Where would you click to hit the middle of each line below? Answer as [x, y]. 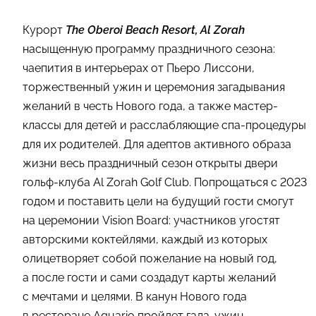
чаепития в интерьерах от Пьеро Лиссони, [139, 68]
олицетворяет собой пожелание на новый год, [150, 258]
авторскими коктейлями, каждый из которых [145, 239]
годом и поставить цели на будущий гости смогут [158, 201]
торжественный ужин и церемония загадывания [154, 87]
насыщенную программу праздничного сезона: [149, 49]
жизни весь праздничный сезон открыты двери [150, 163]
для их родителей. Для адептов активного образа [157, 144]
